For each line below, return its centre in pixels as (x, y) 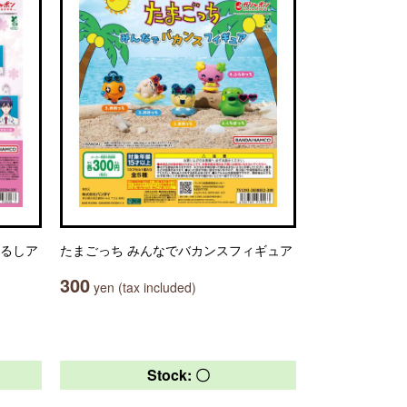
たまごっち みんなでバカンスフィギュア (176, 250)
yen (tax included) (143, 287)
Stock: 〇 (178, 375)
